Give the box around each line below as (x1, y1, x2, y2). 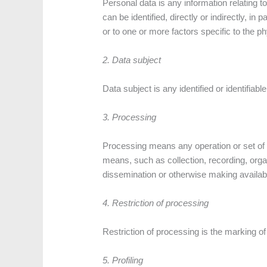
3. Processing (103, 112, 157, 123)
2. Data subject (103, 55, 162, 66)
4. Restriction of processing (103, 198, 209, 209)
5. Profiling (103, 255, 144, 266)
